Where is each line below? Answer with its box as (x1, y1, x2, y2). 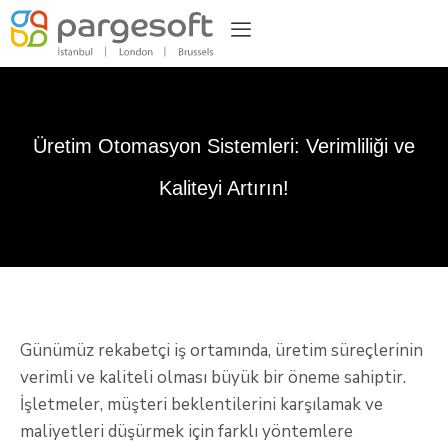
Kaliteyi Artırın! (159, 177, 289, 200)
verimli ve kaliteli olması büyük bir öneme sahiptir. (20, 366, 406, 390)
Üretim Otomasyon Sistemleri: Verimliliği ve (33, 135, 415, 158)
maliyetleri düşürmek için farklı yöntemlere (20, 420, 353, 444)
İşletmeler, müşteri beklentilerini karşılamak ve (20, 393, 383, 417)
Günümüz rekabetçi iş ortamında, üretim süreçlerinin (20, 339, 423, 363)
